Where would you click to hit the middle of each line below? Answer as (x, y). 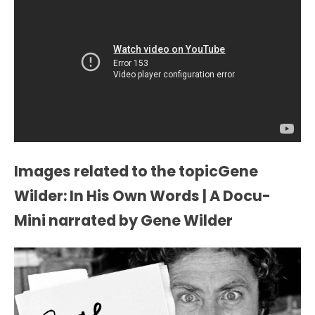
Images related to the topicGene (136, 172)
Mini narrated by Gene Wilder (123, 221)
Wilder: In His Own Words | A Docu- (142, 196)
